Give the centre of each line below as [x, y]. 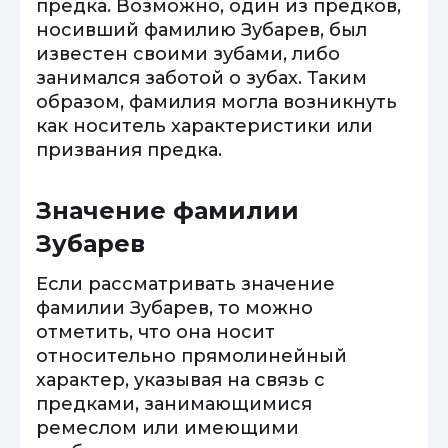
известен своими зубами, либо [188, 54]
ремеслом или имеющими [167, 428]
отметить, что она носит [155, 332]
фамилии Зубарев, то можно [174, 308]
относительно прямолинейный [191, 356]
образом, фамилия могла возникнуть [216, 102]
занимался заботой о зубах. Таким [201, 78]
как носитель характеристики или [204, 126]
